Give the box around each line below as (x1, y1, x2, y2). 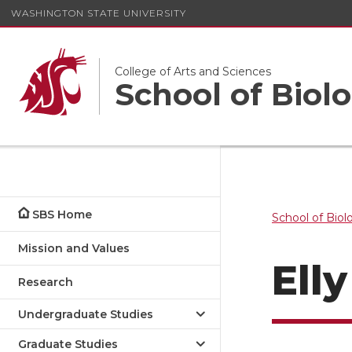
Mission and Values (18, 241, 130, 255)
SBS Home (32, 207, 93, 222)
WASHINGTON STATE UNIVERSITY (11, 6, 186, 19)
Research (18, 275, 73, 289)
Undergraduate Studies (18, 307, 153, 321)
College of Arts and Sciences (115, 64, 271, 79)
